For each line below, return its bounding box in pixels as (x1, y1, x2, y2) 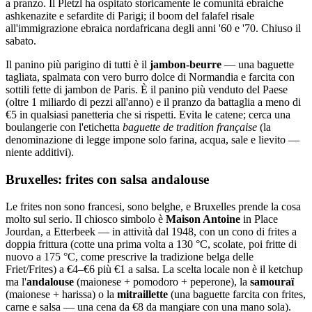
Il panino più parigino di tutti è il (6, 58, 150, 71)
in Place (240, 212, 278, 225)
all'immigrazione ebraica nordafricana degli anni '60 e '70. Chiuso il (6, 22, 301, 35)
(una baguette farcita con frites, (168, 288, 306, 300)
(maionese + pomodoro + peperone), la (74, 275, 250, 288)
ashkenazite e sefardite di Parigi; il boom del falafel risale (6, 10, 254, 22)
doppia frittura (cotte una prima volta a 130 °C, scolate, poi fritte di (6, 237, 297, 250)
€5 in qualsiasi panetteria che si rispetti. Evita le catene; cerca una (6, 109, 290, 121)
